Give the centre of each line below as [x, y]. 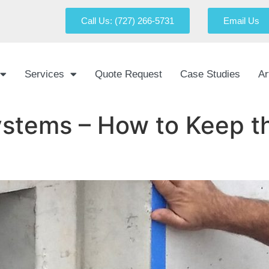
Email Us [241, 21]
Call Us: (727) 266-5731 [128, 21]
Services [45, 74]
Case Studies [210, 74]
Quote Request [129, 74]
